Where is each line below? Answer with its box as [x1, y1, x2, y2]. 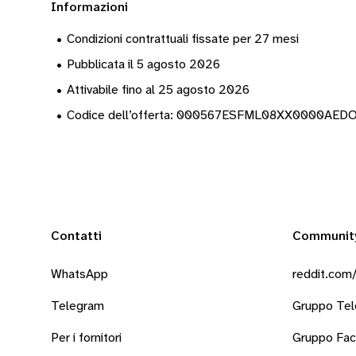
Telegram [51, 300, 104, 313]
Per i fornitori [51, 331, 122, 345]
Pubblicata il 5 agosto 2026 [67, 58, 220, 72]
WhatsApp [51, 268, 108, 281]
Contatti [51, 230, 102, 243]
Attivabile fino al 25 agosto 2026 [67, 83, 250, 97]
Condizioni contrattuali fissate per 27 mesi [67, 33, 299, 46]
